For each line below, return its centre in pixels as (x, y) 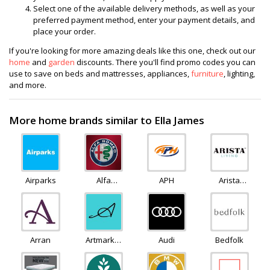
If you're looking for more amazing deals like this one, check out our (132, 51)
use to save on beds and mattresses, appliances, (100, 74)
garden (61, 62)
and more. (29, 85)
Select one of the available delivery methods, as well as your (144, 9)
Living (229, 192)
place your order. (64, 32)
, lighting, (239, 74)
